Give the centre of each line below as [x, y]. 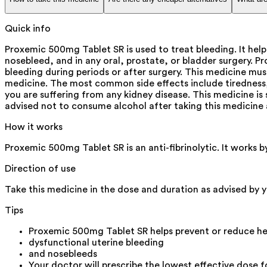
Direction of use [40, 168]
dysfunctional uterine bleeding [96, 242]
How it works [34, 127]
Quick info [28, 28]
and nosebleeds [63, 254]
